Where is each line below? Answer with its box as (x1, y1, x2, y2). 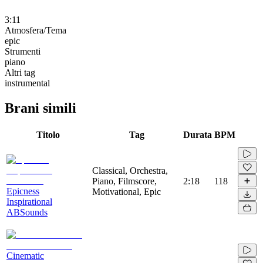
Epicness (6, 186, 39, 196)
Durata (183, 129, 212, 140)
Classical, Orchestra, (92, 165, 168, 176)
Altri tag (5, 67, 35, 77)
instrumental (5, 77, 50, 88)
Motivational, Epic (92, 186, 161, 197)
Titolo (36, 129, 60, 140)
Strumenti (5, 46, 41, 56)
